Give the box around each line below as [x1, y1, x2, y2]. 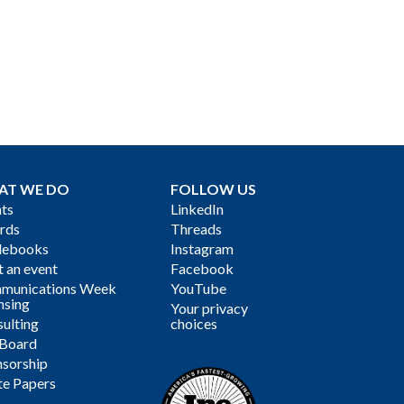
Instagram [170, 239, 234, 257]
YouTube [170, 279, 227, 297]
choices [170, 314, 218, 332]
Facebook [170, 259, 234, 277]
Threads [170, 219, 223, 237]
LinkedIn [170, 199, 225, 217]
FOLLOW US [170, 179, 257, 197]
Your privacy [170, 298, 249, 317]
